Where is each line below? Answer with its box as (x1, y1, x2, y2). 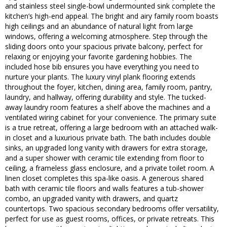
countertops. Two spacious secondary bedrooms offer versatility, (5, 204, 219, 214)
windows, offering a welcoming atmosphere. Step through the (5, 31, 208, 42)
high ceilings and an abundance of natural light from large (5, 21, 193, 31)
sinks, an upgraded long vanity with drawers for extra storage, (5, 143, 208, 153)
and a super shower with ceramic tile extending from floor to (5, 153, 204, 163)
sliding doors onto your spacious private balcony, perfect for (5, 42, 203, 52)
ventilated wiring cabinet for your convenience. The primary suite (5, 112, 216, 123)
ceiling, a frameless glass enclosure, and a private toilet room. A (5, 163, 214, 173)
